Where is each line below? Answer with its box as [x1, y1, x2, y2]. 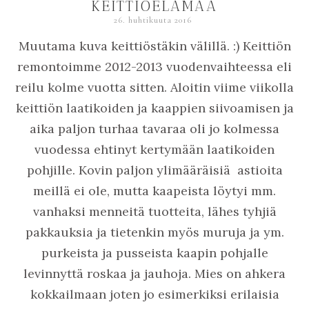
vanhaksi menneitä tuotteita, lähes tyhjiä [32, 203, 277, 219]
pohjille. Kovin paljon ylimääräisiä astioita [26, 161, 283, 178]
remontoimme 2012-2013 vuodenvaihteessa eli [17, 58, 292, 74]
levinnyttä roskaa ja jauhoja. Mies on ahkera [23, 265, 286, 281]
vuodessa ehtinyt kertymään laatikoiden [34, 141, 275, 157]
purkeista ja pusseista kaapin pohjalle [41, 244, 268, 261]
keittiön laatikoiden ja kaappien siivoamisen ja [15, 99, 294, 116]
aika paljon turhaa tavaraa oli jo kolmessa [30, 120, 279, 137]
